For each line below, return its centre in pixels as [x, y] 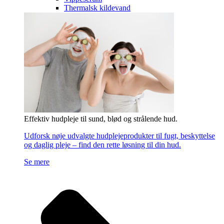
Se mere [37, 161]
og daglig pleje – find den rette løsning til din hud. [102, 144]
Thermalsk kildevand [97, 7]
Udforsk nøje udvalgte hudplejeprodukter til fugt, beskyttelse [119, 135]
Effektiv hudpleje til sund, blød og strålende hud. [101, 118]
